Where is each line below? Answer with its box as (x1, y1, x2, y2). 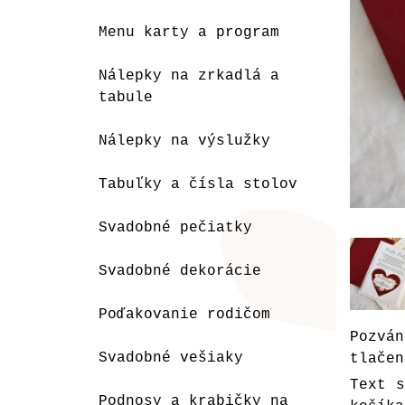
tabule (99, 89, 153, 106)
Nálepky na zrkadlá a (99, 68, 279, 84)
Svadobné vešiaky (99, 350, 243, 366)
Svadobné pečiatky (99, 220, 252, 236)
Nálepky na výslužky (99, 133, 270, 149)
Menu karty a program (99, 24, 279, 41)
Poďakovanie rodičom (99, 306, 270, 323)
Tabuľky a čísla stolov (99, 176, 297, 193)
